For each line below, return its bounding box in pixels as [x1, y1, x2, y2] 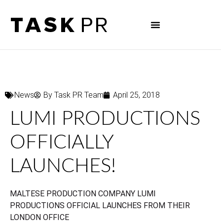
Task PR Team [54, 90, 104, 100]
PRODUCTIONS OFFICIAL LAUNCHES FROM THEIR [10, 201, 190, 210]
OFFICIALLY [10, 133, 113, 152]
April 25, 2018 [113, 90, 160, 100]
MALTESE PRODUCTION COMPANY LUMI [10, 189, 156, 198]
